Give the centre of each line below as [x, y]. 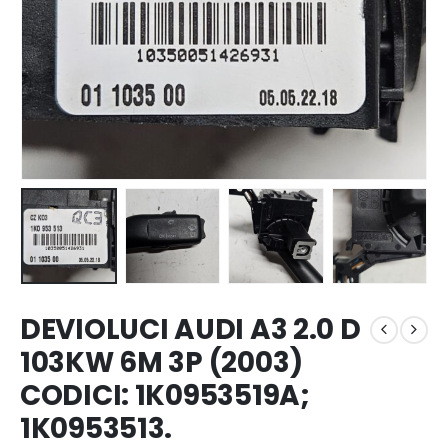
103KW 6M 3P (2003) [161, 363]
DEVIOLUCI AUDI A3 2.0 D [190, 330]
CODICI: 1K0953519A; [165, 396]
